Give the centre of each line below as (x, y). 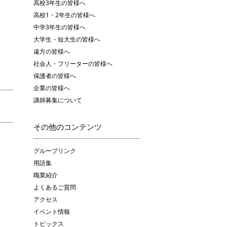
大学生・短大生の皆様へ (67, 39)
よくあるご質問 (55, 187)
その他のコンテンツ (68, 126)
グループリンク (55, 150)
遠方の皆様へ (52, 51)
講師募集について (58, 100)
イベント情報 (52, 211)
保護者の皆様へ (55, 75)
